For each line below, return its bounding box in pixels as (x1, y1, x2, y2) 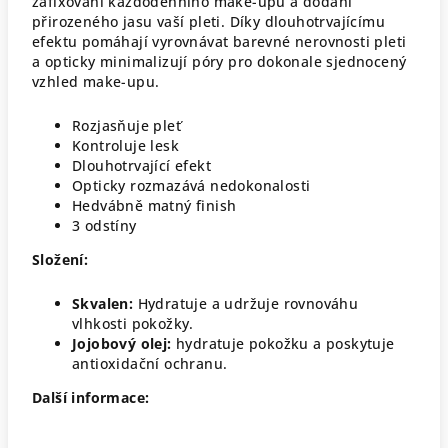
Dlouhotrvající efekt (72, 155, 211, 175)
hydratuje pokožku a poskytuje (176, 333, 395, 353)
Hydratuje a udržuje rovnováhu (137, 293, 359, 313)
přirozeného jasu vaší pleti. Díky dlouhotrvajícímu (32, 11, 385, 31)
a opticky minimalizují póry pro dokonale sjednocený (32, 51, 407, 71)
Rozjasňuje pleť (72, 115, 181, 135)
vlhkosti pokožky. (72, 313, 194, 333)
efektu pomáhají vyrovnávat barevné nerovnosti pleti (32, 31, 407, 51)
